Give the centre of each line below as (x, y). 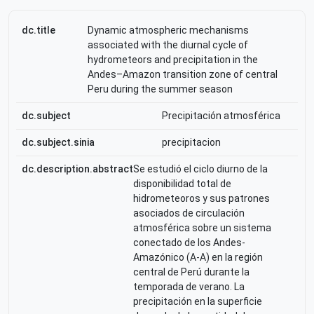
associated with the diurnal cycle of (168, 45)
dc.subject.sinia (58, 142)
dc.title (39, 30)
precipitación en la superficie (198, 301)
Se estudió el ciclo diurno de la (200, 169)
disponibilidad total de (182, 184)
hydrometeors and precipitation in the (173, 60)
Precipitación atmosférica (221, 116)
